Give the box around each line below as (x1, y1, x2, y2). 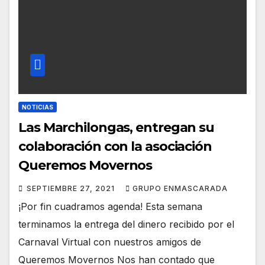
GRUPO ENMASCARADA (132, 184, 228, 193)
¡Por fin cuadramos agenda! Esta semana (18, 201, 202, 213)
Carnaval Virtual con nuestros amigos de (18, 236, 201, 248)
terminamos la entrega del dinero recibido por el (18, 218, 234, 231)
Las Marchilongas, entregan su (18, 119, 215, 136)
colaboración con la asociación (18, 138, 212, 155)
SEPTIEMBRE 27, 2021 (27, 184, 117, 193)
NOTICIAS (22, 104, 53, 111)
